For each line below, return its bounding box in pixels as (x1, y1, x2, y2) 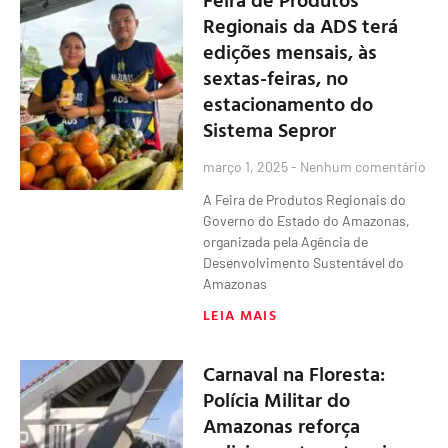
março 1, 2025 (203, 157, 292, 175)
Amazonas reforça (203, 409, 361, 440)
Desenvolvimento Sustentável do (203, 253, 405, 271)
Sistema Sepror (203, 113, 337, 144)
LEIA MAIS (203, 303, 277, 325)
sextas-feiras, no (203, 61, 349, 92)
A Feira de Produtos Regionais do (203, 190, 407, 208)
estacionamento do (203, 87, 374, 118)
